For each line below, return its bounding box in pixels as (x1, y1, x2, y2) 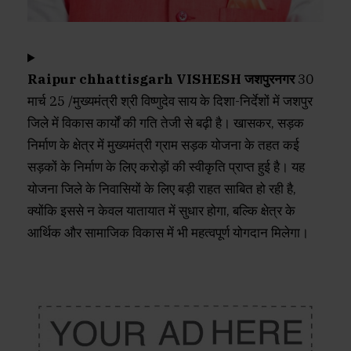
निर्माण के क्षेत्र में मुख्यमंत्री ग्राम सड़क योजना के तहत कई (27, 136, 299, 154)
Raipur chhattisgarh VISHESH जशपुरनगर (27, 71, 295, 89)
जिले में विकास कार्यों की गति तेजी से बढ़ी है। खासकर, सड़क (27, 114, 304, 132)
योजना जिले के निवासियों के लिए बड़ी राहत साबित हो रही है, (27, 180, 296, 198)
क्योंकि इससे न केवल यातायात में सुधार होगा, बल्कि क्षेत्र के (27, 202, 295, 220)
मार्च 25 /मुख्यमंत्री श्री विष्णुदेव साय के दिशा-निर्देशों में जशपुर (27, 92, 313, 110)
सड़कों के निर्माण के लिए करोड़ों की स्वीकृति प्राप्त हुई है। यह (27, 158, 305, 176)
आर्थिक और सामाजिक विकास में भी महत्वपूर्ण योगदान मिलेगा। (27, 224, 309, 242)
